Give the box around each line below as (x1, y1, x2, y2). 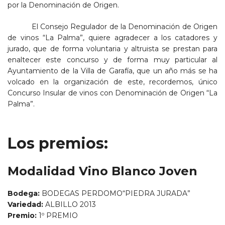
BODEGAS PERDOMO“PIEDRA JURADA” (42, 189, 190, 198)
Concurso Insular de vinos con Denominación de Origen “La (8, 88, 217, 98)
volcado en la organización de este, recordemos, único (8, 77, 217, 87)
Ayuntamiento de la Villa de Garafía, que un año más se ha (8, 66, 217, 76)
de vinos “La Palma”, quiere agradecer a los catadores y (8, 33, 217, 43)
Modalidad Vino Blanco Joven (8, 164, 197, 179)
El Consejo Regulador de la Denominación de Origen (8, 22, 217, 32)
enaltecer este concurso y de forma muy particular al (8, 55, 217, 65)
